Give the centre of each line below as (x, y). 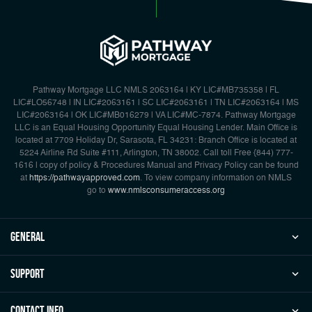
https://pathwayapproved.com (85, 178)
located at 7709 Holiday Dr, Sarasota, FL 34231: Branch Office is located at (156, 140)
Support (28, 273)
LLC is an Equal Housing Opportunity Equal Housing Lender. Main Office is (156, 128)
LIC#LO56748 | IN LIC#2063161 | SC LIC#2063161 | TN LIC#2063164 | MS (156, 103)
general (28, 236)
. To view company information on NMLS (216, 178)
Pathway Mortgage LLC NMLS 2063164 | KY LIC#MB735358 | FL (156, 90)
